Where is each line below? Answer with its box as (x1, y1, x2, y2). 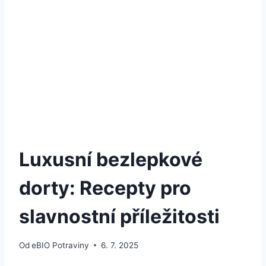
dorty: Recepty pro (19, 176, 191, 199)
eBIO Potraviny (31, 240, 90, 250)
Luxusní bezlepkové (19, 147, 202, 171)
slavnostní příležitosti (19, 204, 220, 228)
